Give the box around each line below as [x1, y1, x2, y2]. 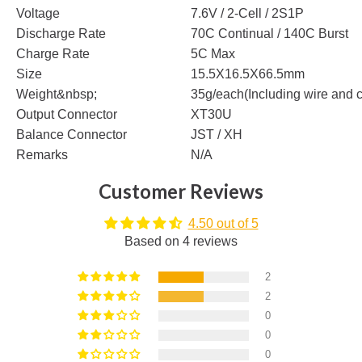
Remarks [16, 147, 68, 162]
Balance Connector [16, 127, 127, 141]
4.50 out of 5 [187, 216, 259, 230]
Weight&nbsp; [16, 86, 97, 101]
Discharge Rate [16, 26, 106, 40]
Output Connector [16, 107, 117, 121]
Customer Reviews [99, 179, 263, 203]
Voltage [16, 6, 60, 20]
